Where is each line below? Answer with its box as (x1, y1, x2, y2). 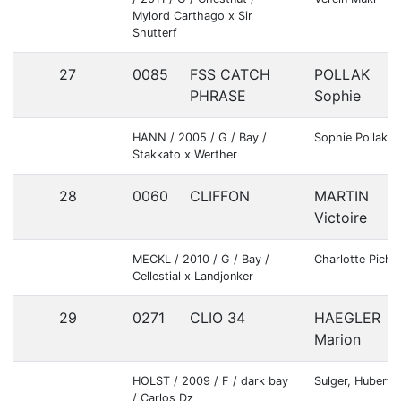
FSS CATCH (190, 65, 270, 83)
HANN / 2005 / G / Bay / (132, 131, 267, 144)
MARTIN (314, 187, 369, 205)
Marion (314, 330, 361, 348)
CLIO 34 (190, 309, 245, 327)
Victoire (314, 209, 367, 226)
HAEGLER (314, 309, 380, 327)
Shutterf (132, 26, 177, 39)
